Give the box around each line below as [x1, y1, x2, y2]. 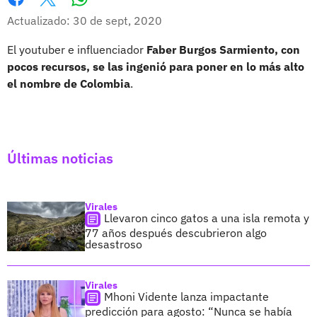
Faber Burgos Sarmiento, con [146, 42, 300, 57]
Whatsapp [79, 5, 134, 20]
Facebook [7, 6, 56, 21]
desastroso [85, 236, 142, 251]
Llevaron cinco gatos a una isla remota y [104, 210, 309, 225]
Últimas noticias [7, 148, 113, 168]
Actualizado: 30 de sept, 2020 [7, 13, 162, 28]
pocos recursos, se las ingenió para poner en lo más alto [7, 59, 304, 74]
